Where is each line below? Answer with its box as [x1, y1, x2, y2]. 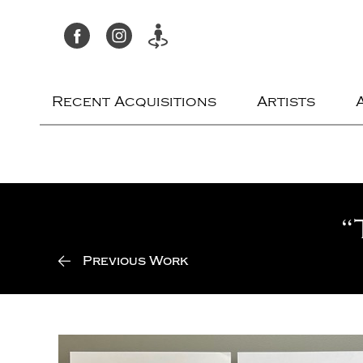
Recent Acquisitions [52, 93, 217, 110]
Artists [257, 93, 316, 110]
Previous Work [83, 254, 189, 268]
